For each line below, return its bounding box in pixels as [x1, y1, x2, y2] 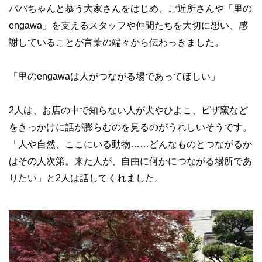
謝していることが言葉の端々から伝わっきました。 [9, 37, 224, 47]
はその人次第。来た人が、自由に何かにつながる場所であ [9, 156, 252, 166]
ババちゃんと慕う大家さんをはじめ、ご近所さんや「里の [9, 4, 252, 13]
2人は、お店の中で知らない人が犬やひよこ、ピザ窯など [9, 105, 248, 115]
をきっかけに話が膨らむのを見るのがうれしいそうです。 [9, 122, 252, 132]
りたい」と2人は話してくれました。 [9, 173, 164, 183]
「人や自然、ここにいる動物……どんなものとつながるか [9, 139, 252, 149]
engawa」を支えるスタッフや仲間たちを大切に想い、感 [9, 20, 248, 30]
